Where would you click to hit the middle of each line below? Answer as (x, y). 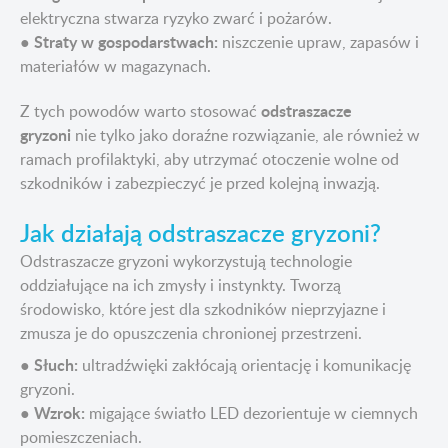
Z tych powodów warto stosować (140, 111)
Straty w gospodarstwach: (126, 42)
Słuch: (56, 365)
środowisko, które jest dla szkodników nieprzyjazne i (203, 309)
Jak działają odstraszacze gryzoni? (200, 233)
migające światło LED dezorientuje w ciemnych (251, 413)
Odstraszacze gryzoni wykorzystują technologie (186, 261)
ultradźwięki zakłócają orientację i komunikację (244, 365)
